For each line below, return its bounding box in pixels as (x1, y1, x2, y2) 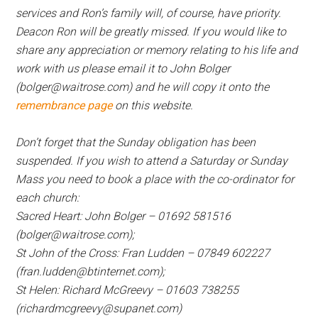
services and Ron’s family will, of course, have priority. (16, 6, 282, 20)
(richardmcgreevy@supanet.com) (16, 302, 182, 315)
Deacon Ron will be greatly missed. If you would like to (16, 25, 287, 38)
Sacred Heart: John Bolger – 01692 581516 (16, 209, 231, 223)
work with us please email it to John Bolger (16, 62, 231, 75)
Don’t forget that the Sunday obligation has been (16, 136, 256, 149)
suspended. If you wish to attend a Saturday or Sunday (16, 154, 288, 168)
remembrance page (16, 99, 113, 112)
